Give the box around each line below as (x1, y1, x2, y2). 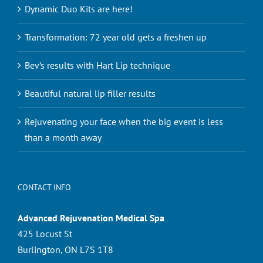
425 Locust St (18, 228, 72, 240)
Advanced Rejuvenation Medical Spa (18, 212, 164, 224)
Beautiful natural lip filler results (25, 87, 156, 100)
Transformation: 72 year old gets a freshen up (25, 31, 207, 43)
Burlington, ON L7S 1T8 (18, 244, 113, 256)
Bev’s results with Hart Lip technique (25, 59, 170, 72)
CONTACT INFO (18, 182, 71, 193)
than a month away (25, 131, 102, 144)
